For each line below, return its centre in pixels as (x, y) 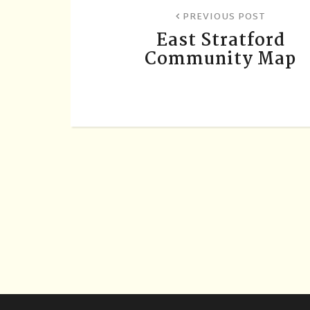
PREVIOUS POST (222, 17)
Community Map (221, 59)
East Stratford (220, 40)
